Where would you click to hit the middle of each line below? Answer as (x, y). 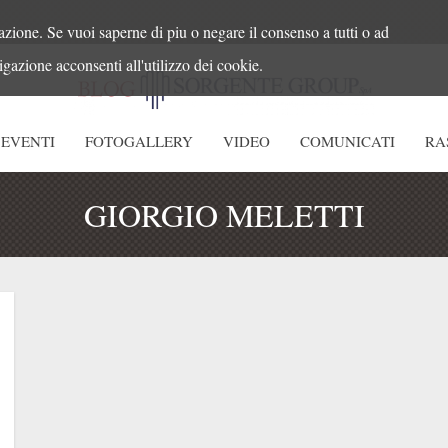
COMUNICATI (347, 140)
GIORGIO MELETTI (224, 214)
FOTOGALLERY (139, 140)
